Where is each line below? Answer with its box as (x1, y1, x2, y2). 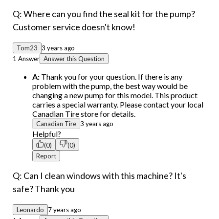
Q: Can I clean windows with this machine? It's (13, 170, 186, 181)
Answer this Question (44, 55, 105, 63)
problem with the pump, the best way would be (32, 81, 188, 91)
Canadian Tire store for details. (32, 109, 135, 119)
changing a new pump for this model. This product (32, 90, 197, 100)
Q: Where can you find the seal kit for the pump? (13, 8, 195, 20)
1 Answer (13, 55, 40, 63)
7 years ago (48, 206, 81, 214)
